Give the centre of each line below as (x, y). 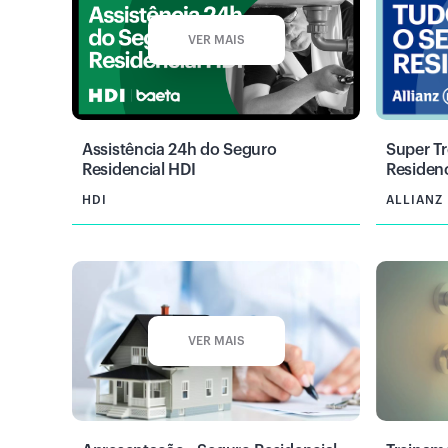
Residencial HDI (139, 170)
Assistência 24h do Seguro (179, 150)
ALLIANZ (414, 200)
